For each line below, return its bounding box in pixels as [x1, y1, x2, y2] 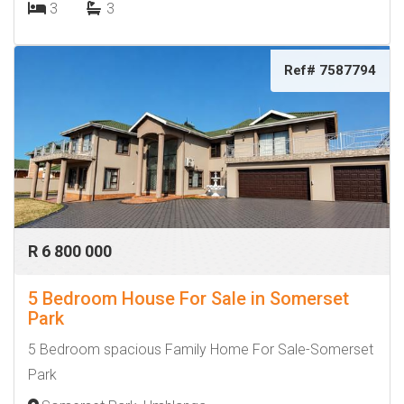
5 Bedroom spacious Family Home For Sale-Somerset [28, 341, 373, 358]
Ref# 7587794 [284, 62, 376, 78]
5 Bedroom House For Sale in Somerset [28, 288, 349, 309]
